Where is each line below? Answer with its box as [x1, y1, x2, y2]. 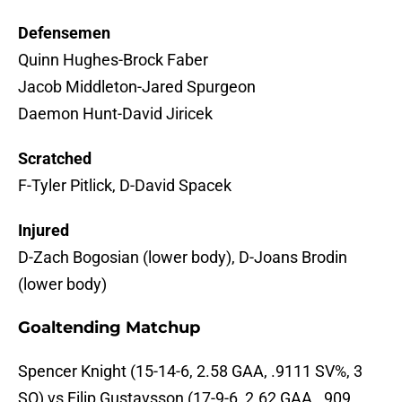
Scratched [18, 149, 92, 169]
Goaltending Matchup [18, 318, 200, 338]
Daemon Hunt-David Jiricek [18, 104, 213, 124]
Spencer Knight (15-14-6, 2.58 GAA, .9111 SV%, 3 [18, 362, 363, 381]
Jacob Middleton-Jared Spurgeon [18, 77, 256, 97]
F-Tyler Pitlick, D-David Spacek [18, 176, 232, 196]
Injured [18, 221, 69, 240]
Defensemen [18, 23, 110, 43]
